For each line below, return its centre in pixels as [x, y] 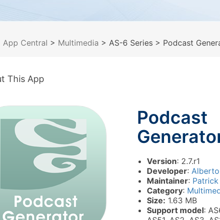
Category [165, 191]
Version [162, 161]
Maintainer [167, 181]
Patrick [206, 181]
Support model [175, 210]
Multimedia [78, 43]
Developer [167, 171]
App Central [25, 43]
